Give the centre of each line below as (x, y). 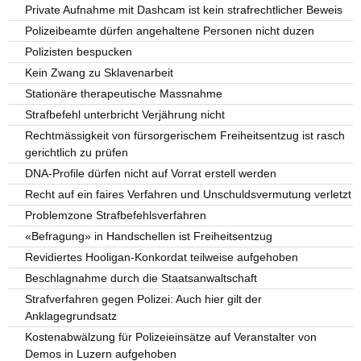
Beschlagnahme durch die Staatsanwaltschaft (141, 278)
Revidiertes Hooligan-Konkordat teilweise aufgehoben (162, 257)
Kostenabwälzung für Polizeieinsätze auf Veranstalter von (171, 337)
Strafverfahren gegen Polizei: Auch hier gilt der (144, 299)
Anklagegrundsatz (71, 316)
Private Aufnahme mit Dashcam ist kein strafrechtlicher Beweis (184, 10)
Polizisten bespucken (79, 52)
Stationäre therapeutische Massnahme (124, 94)
